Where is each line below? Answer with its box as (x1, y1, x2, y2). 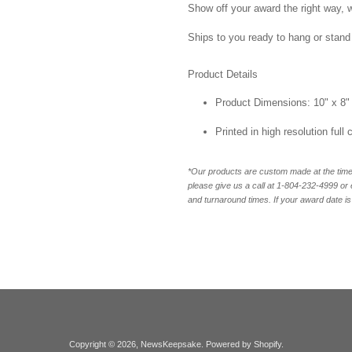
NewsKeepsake (140, 339, 201, 349)
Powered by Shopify (205, 339, 281, 349)
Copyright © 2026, (68, 339, 141, 349)
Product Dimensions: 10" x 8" (215, 97, 350, 108)
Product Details (188, 68, 258, 80)
